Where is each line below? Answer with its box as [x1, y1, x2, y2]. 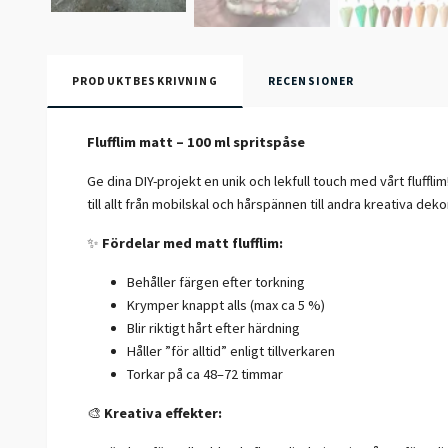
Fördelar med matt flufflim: [102, 234, 283, 253]
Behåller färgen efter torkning [127, 273, 305, 292]
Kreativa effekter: [104, 404, 222, 423]
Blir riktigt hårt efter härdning [127, 319, 303, 338]
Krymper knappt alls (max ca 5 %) [127, 296, 325, 315]
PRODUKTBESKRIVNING [72, 74, 218, 89]
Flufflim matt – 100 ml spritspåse [87, 133, 305, 152]
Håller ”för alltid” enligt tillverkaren [127, 342, 335, 361]
